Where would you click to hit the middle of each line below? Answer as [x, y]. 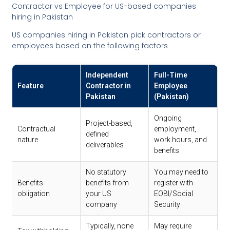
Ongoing [168, 118]
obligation [34, 193]
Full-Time [171, 75]
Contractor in [109, 85]
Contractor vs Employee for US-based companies [104, 6]
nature [28, 139]
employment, [175, 129]
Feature [31, 85]
